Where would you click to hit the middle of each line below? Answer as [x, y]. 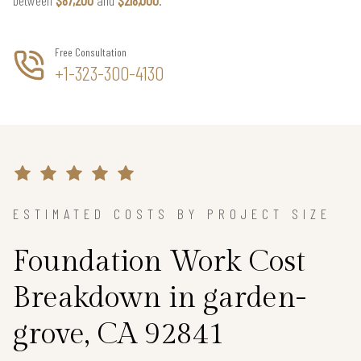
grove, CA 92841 [119, 334]
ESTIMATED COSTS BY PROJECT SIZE [172, 213]
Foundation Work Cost [159, 261]
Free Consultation [91, 52]
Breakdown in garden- [160, 298]
